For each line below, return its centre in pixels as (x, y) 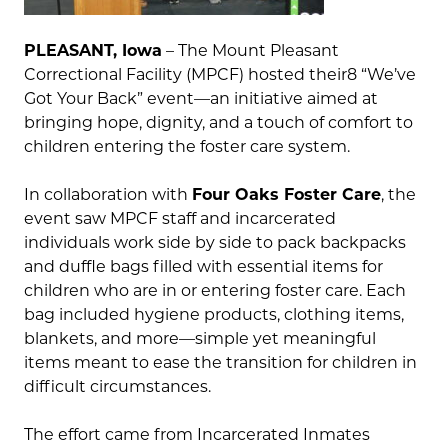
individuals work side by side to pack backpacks (215, 243)
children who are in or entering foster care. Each (215, 291)
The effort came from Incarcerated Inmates (197, 435)
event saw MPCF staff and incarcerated (180, 219)
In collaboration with (108, 195)
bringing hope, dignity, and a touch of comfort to (218, 123)
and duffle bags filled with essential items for (203, 267)
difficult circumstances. (117, 387)
